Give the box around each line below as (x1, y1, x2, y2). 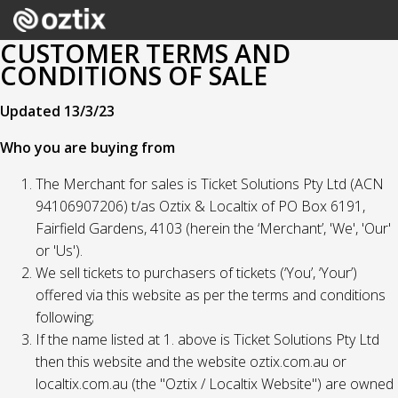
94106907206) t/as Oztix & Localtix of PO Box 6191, (36, 196, 365, 216)
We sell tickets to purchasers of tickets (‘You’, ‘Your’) (36, 263, 357, 283)
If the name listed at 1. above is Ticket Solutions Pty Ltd (36, 330, 379, 349)
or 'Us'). (36, 241, 83, 260)
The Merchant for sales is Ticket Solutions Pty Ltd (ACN (36, 174, 384, 194)
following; (36, 307, 94, 327)
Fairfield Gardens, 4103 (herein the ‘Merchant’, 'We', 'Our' (36, 219, 391, 238)
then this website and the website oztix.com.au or (36, 352, 346, 371)
